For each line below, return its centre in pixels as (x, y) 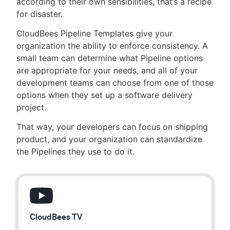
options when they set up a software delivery (104, 95)
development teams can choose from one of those (115, 83)
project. (31, 107)
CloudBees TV (56, 217)
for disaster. (40, 14)
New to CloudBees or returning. (119, 48)
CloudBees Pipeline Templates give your (94, 33)
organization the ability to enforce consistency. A (112, 46)
